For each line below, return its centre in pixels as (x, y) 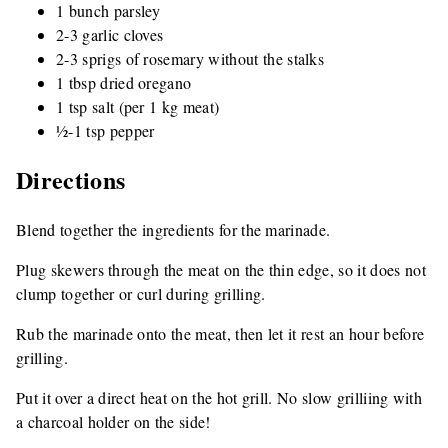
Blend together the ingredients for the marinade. (173, 230)
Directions (71, 180)
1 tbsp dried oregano (124, 82)
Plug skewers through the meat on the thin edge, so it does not (221, 270)
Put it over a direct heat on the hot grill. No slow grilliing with (219, 398)
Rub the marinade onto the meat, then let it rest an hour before (220, 334)
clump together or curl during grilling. (141, 294)
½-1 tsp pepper (105, 130)
